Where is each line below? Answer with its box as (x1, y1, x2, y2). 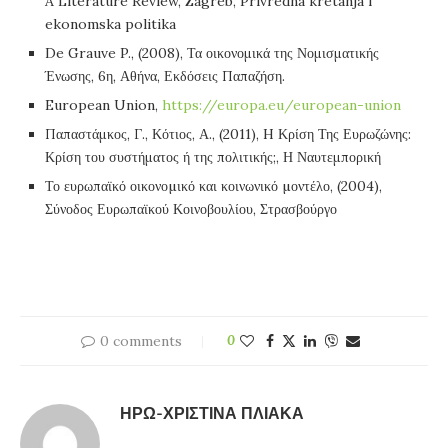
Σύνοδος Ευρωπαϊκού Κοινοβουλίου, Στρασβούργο (45, 200, 337, 219)
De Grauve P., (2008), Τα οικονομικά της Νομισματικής (45, 44, 379, 63)
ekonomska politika (45, 15, 176, 34)
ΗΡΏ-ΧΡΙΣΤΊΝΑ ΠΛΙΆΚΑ (120, 403, 304, 426)
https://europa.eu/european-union (162, 96, 401, 115)
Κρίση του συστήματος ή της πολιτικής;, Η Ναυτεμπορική (45, 148, 381, 167)
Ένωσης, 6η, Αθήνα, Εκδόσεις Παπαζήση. (45, 67, 285, 86)
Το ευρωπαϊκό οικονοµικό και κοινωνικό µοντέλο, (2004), (45, 177, 382, 196)
